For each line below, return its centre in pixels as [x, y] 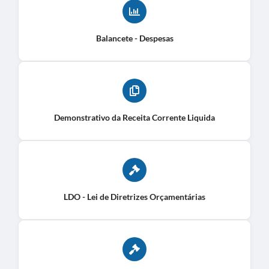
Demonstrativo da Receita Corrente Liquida [134, 117]
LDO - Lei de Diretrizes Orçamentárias [134, 196]
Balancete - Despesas [134, 38]
